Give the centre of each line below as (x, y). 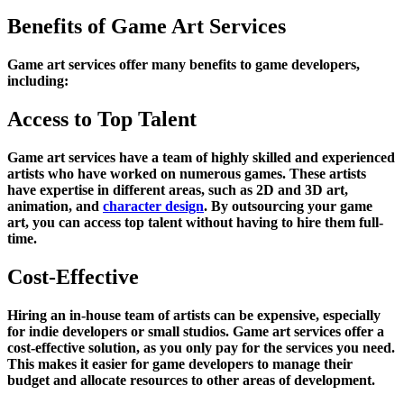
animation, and (55, 206)
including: (38, 81)
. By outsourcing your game (288, 206)
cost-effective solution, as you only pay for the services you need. (201, 347)
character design (153, 206)
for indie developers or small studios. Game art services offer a (196, 331)
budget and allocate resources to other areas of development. (191, 380)
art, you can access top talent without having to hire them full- (195, 222)
